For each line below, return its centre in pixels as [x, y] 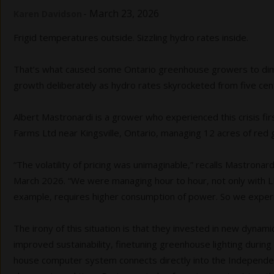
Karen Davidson [48, 14]
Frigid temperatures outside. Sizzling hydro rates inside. [132, 38]
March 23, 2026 [124, 14]
